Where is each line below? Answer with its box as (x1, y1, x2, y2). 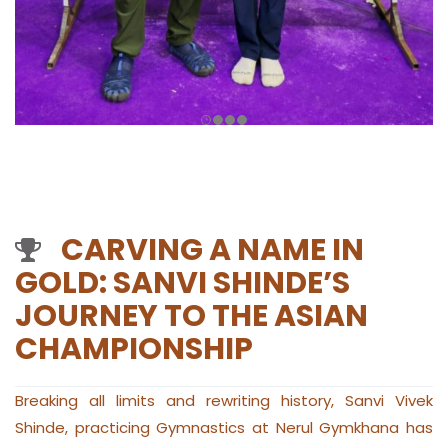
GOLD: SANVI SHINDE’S (15, 262, 350, 305)
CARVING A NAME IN (61, 229, 364, 272)
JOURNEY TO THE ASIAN (15, 295, 368, 338)
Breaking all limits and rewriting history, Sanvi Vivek (15, 390, 433, 412)
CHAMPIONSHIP (15, 328, 253, 371)
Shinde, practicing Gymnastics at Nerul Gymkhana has (15, 417, 433, 439)
